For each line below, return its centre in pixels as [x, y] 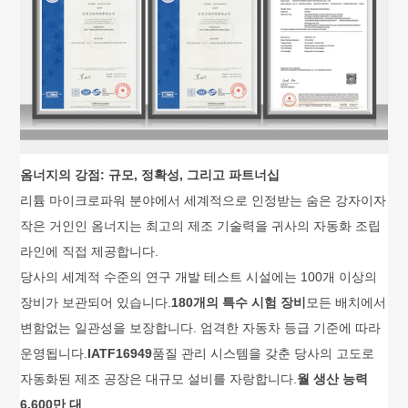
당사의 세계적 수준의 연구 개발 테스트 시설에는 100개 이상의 [199, 277]
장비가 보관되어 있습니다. [96, 303]
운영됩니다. [54, 354]
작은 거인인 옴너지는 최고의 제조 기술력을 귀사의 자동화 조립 [201, 226]
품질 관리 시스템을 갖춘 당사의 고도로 [264, 354]
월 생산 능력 [333, 379]
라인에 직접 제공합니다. [90, 252]
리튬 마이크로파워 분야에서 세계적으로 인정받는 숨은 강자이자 [204, 201]
